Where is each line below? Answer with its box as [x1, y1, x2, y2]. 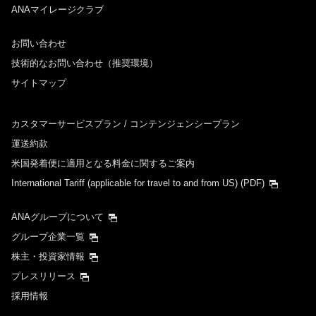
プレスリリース [11, 271, 75, 282]
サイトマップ [11, 78, 66, 89]
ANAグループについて [11, 212, 104, 223]
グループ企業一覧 [11, 231, 85, 243]
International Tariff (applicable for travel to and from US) [11, 178, 238, 189]
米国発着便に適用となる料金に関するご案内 [11, 158, 195, 169]
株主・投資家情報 [11, 251, 85, 262]
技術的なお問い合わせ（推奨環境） [11, 58, 158, 69]
